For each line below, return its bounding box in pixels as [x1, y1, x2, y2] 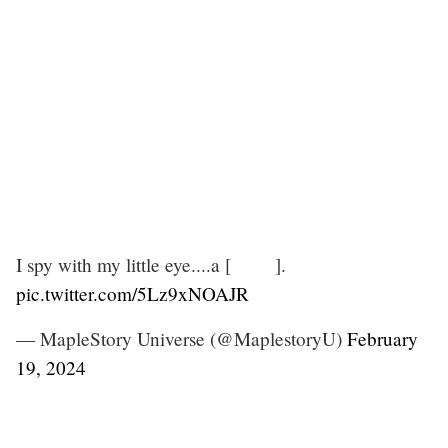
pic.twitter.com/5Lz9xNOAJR [16, 280, 249, 306]
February [347, 325, 418, 351]
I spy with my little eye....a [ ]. [16, 251, 286, 277]
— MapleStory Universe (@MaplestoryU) [16, 325, 347, 351]
